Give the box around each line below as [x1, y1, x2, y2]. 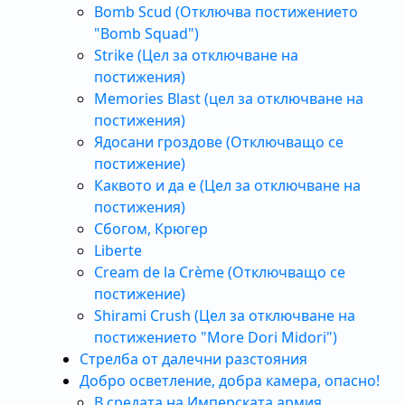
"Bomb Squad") [94, 24, 199, 43]
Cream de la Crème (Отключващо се [94, 262, 345, 282]
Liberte [94, 240, 142, 260]
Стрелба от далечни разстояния [80, 349, 307, 369]
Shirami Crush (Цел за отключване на [94, 306, 355, 325]
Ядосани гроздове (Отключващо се [94, 132, 344, 152]
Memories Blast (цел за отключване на [94, 89, 363, 108]
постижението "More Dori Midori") [94, 327, 337, 347]
